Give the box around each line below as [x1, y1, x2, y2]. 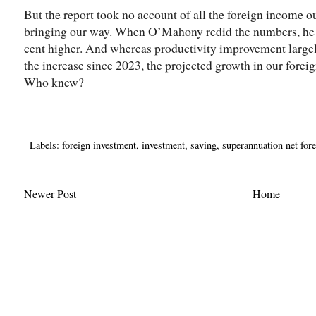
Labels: [30, 138, 62, 152]
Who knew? [24, 73, 84, 91]
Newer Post [24, 186, 76, 201]
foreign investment [62, 138, 136, 152]
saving [190, 138, 217, 152]
